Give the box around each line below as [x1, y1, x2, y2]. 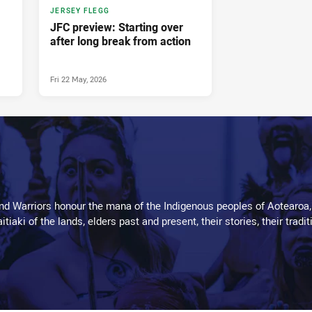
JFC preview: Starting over [50, 19, 183, 36]
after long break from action [50, 33, 191, 49]
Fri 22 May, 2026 [50, 74, 107, 85]
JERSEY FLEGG [50, 6, 109, 16]
